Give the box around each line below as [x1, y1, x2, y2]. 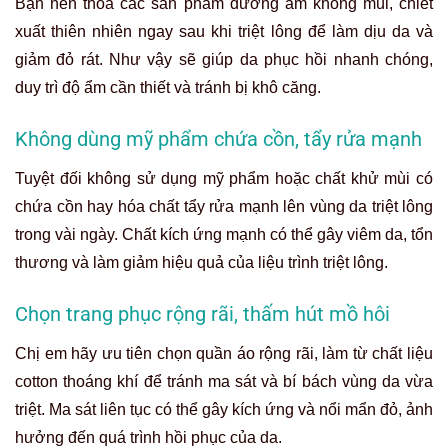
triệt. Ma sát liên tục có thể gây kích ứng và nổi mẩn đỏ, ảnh [15, 400, 433, 418]
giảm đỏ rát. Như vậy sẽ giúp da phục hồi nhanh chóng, [15, 50, 433, 68]
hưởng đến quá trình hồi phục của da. [15, 428, 282, 446]
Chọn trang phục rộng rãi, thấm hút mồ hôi [15, 301, 390, 326]
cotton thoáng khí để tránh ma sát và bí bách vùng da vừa [15, 372, 433, 390]
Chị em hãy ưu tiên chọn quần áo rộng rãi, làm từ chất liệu [15, 344, 433, 362]
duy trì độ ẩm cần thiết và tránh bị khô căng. [15, 78, 321, 96]
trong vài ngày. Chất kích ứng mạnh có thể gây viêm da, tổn [15, 225, 433, 243]
